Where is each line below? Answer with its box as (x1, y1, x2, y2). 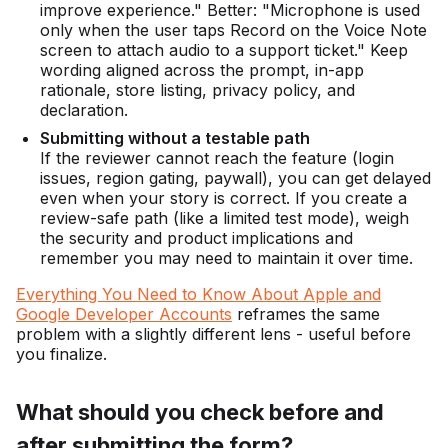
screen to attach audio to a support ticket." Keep (40, 40, 408, 61)
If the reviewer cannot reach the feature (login (40, 148, 394, 169)
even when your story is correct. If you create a (40, 188, 407, 209)
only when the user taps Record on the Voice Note (40, 20, 427, 41)
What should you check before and (16, 399, 384, 426)
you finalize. (16, 344, 107, 365)
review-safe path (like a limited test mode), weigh (40, 208, 409, 229)
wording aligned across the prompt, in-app (40, 60, 364, 81)
